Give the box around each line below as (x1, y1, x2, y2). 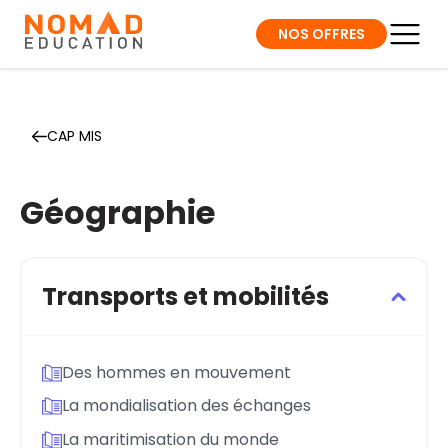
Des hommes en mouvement (62, 360, 291, 384)
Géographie (20, 190, 215, 235)
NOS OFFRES (278, 23, 365, 44)
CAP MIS (47, 126, 102, 146)
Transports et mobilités (42, 280, 329, 313)
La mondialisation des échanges (62, 394, 311, 418)
